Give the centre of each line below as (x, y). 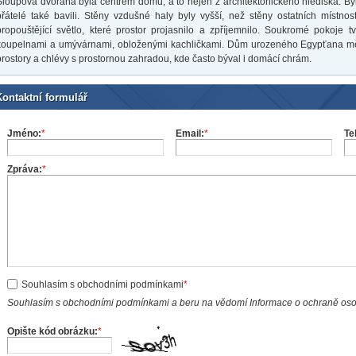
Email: (190, 134)
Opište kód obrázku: (52, 332)
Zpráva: (25, 170)
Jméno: (24, 134)
